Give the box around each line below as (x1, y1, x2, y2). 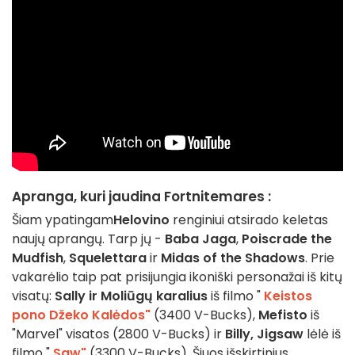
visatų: (12, 286, 55, 305)
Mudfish (12, 248, 63, 267)
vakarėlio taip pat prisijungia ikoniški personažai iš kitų (12, 267, 342, 286)
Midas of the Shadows (161, 248, 305, 267)
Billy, (225, 324, 254, 343)
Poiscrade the (242, 229, 332, 248)
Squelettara (69, 248, 147, 267)
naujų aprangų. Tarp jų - (12, 229, 165, 248)
